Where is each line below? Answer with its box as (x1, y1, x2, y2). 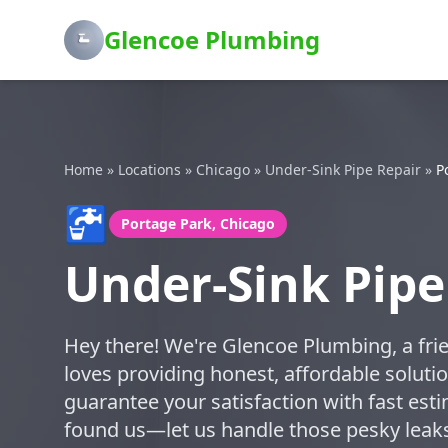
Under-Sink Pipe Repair (265, 160, 421, 179)
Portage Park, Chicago (121, 214, 275, 233)
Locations (118, 160, 181, 179)
